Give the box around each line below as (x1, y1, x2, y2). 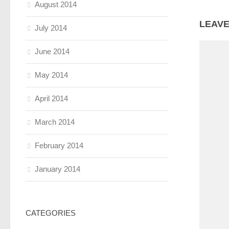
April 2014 (35, 94, 68, 103)
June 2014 (35, 47, 70, 56)
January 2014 (35, 165, 80, 173)
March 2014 (35, 118, 75, 126)
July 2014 (35, 24, 67, 32)
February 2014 (35, 141, 83, 150)
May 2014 (35, 71, 68, 79)
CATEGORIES (26, 209, 76, 217)
